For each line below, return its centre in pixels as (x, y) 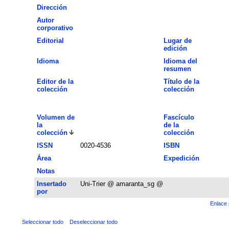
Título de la (181, 81)
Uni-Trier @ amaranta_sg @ (121, 184)
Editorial (50, 40)
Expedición (181, 158)
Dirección (52, 7)
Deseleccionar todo (93, 222)
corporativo (55, 28)
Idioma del (180, 61)
